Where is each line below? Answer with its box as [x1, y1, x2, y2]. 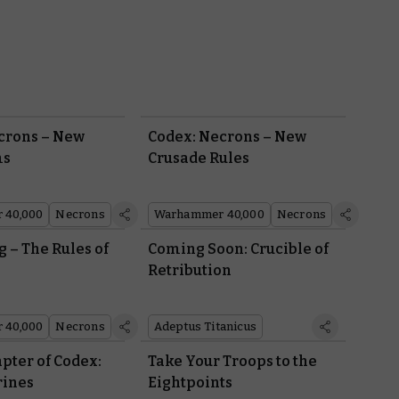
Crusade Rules [147, 150, 249, 167]
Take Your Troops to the [147, 353, 317, 370]
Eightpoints [147, 374, 232, 392]
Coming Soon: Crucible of [147, 240, 329, 258]
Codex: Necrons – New [147, 128, 306, 146]
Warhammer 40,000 [153, 208, 265, 222]
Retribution [147, 262, 232, 280]
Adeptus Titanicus [153, 320, 256, 334]
